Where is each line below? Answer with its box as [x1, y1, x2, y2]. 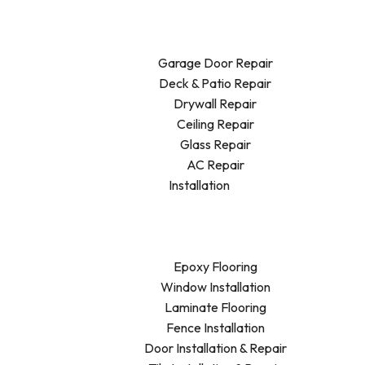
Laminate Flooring [164, 299, 266, 315]
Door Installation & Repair [143, 340, 287, 356]
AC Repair [186, 156, 244, 173]
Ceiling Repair [176, 116, 254, 132]
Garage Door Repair [157, 55, 273, 71]
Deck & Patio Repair [159, 75, 271, 91]
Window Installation [160, 279, 270, 295]
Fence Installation [165, 319, 265, 336]
